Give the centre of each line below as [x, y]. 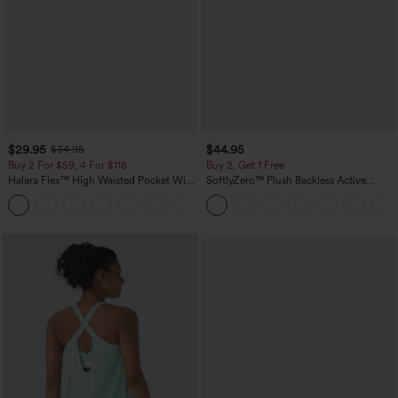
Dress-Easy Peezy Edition [265, 193]
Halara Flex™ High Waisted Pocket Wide [103, 181]
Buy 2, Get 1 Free [245, 166]
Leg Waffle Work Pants [61, 193]
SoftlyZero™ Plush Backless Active [286, 181]
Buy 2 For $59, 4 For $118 [68, 166]
